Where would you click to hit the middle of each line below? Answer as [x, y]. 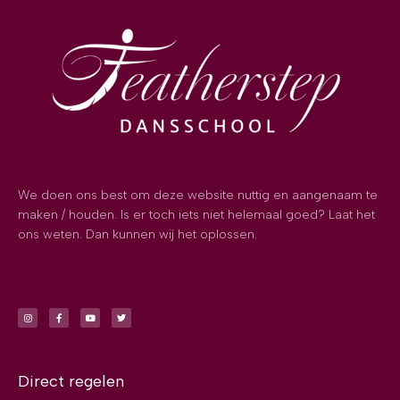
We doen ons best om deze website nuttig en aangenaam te [198, 196]
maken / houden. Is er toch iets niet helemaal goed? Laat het [196, 215]
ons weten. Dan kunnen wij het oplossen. [137, 235]
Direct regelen [71, 382]
